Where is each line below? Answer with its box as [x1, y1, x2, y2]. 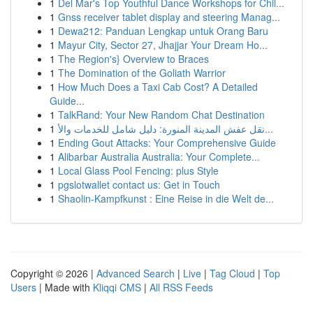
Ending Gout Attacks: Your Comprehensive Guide [58, 136, 276, 150]
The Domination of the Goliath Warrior [58, 66, 226, 80]
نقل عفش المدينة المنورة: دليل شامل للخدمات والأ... [265, 122, 273, 136]
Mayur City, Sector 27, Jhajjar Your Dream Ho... [58, 38, 268, 52]
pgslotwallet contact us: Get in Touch [58, 177, 220, 191]
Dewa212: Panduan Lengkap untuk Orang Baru [58, 24, 268, 38]
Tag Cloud [210, 266, 255, 280]
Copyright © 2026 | [10, 266, 96, 280]
